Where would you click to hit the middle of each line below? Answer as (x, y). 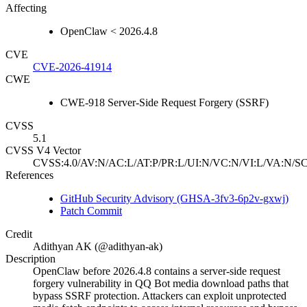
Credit (19, 234)
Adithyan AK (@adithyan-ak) (98, 247)
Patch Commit (91, 211)
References (29, 175)
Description (30, 259)
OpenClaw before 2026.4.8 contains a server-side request (157, 271)
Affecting (26, 8)
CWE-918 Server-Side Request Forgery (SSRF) (164, 103)
